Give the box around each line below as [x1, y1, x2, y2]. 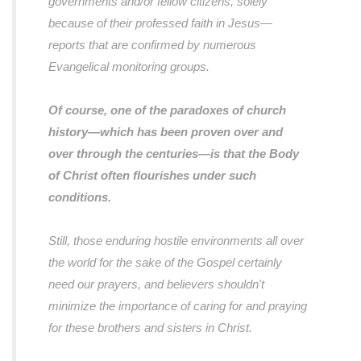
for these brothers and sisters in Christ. [48, 321, 252, 334]
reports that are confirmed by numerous [48, 38, 256, 52]
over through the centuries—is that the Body [48, 147, 299, 160]
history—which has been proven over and [48, 125, 283, 139]
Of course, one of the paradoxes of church [48, 103, 286, 117]
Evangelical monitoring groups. [48, 60, 210, 73]
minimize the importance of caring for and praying [48, 299, 307, 313]
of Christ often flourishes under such [48, 168, 256, 182]
